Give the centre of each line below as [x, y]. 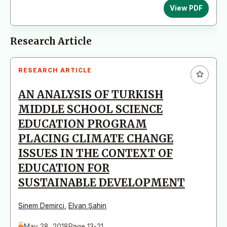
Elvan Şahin [87, 205]
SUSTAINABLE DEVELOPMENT [102, 183]
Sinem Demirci [41, 205]
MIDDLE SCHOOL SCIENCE [90, 109]
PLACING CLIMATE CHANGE [96, 139]
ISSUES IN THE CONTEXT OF [96, 153]
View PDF [186, 8]
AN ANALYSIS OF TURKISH [91, 94]
